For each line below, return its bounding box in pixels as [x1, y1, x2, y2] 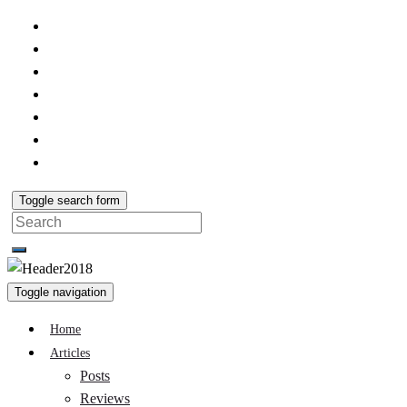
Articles [50, 346, 90, 360]
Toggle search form [19, 194, 120, 207]
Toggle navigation [15, 285, 106, 299]
